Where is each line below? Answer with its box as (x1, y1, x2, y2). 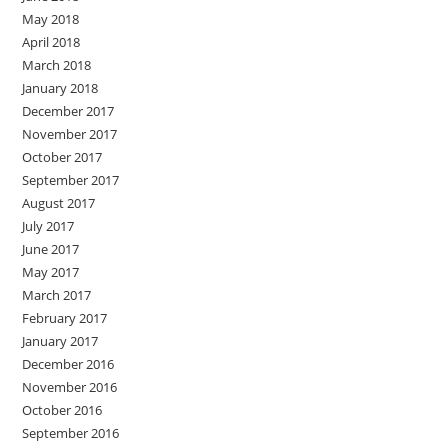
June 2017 (22, 240, 80, 259)
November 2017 (22, 125, 118, 144)
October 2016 (22, 401, 103, 420)
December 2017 (22, 102, 115, 121)
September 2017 (22, 171, 120, 190)
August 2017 (22, 194, 96, 213)
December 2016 (22, 355, 115, 374)
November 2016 (22, 378, 118, 397)
